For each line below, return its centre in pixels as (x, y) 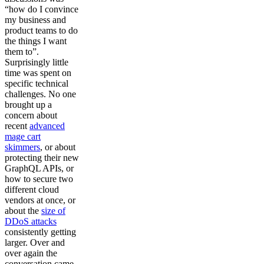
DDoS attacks (31, 221)
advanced (47, 126)
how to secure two (39, 179)
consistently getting (40, 232)
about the (23, 211)
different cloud (32, 189)
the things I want (36, 41)
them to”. (22, 52)
